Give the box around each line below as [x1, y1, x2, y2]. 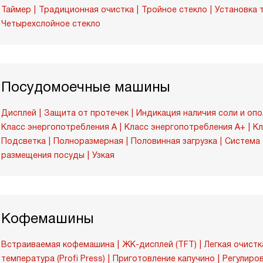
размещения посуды [1, 150, 85, 160]
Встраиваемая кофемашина [1, 240, 114, 249]
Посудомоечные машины [1, 79, 170, 95]
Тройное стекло [141, 5, 207, 14]
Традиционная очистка [39, 5, 134, 14]
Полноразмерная [53, 136, 123, 146]
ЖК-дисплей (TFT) [122, 240, 197, 249]
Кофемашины [1, 210, 94, 226]
